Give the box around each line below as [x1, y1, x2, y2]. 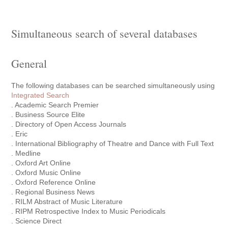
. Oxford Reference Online [11, 178, 96, 186]
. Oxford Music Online [11, 168, 81, 177]
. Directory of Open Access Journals [11, 120, 127, 128]
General [11, 56, 47, 71]
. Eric [11, 130, 28, 138]
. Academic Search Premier [11, 101, 99, 109]
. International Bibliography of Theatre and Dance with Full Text [11, 139, 214, 148]
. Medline [11, 149, 41, 157]
